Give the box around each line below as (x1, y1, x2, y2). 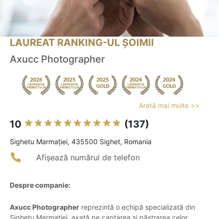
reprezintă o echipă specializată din (79, 203, 195, 212)
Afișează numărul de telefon (36, 153, 140, 163)
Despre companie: (10, 181, 70, 190)
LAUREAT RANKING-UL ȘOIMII (10, 37, 154, 49)
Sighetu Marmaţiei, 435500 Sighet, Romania (10, 137, 152, 146)
